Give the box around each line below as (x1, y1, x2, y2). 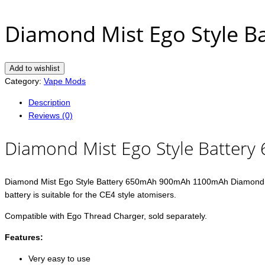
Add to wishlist (9, 64, 60, 73)
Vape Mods (44, 76, 86, 86)
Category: (5, 76, 44, 86)
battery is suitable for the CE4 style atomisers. (5, 190, 176, 200)
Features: (5, 232, 43, 243)
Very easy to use (28, 254, 91, 264)
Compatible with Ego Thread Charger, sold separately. (5, 211, 207, 221)
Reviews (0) (28, 111, 73, 121)
